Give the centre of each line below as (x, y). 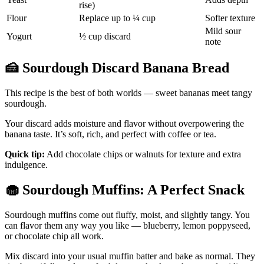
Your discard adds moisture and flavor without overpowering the (124, 124)
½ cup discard (105, 36)
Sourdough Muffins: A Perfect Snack (132, 190)
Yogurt (19, 36)
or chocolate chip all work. (54, 236)
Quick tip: (25, 154)
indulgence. (26, 165)
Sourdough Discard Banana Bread (124, 68)
